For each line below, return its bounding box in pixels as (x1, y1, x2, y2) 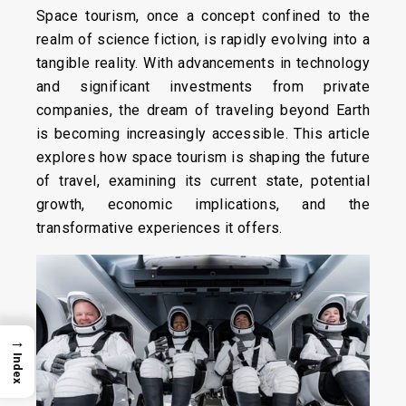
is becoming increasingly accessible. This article (36, 125, 370, 142)
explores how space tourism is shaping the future (36, 149, 370, 166)
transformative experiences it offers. (36, 219, 283, 237)
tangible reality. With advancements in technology (36, 54, 370, 72)
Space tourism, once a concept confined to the (36, 7, 370, 24)
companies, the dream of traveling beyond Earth (36, 101, 370, 119)
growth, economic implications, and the (36, 196, 370, 213)
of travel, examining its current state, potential (36, 172, 370, 189)
